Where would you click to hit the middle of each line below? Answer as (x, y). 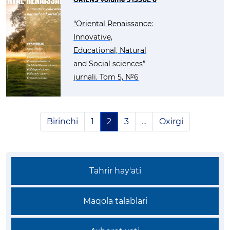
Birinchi (62, 121)
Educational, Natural (110, 50)
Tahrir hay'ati (115, 171)
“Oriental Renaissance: (113, 24)
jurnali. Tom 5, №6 (106, 77)
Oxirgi (171, 121)
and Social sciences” (109, 64)
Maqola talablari (115, 201)
